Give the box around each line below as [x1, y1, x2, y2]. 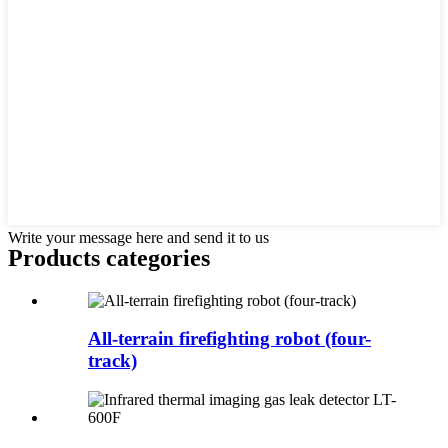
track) [88, 350, 137, 372]
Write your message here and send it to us [8, 228, 269, 246]
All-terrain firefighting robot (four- [88, 328, 371, 350]
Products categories [8, 244, 210, 271]
